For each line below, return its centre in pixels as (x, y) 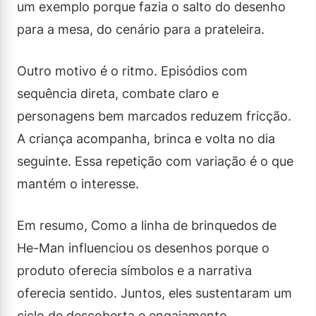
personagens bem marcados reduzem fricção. (154, 116)
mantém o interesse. (78, 183)
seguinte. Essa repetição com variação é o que (155, 161)
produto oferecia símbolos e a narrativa (134, 270)
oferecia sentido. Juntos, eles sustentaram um (154, 293)
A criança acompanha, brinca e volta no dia (146, 138)
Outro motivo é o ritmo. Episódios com (132, 71)
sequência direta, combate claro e (118, 93)
